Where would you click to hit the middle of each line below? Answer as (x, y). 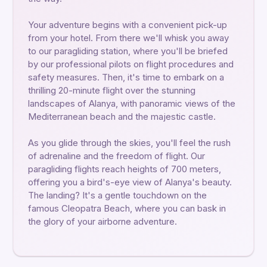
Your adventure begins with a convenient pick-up (128, 25)
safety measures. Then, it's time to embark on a (126, 77)
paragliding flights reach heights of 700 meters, (125, 169)
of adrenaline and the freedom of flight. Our (117, 156)
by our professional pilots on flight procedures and (131, 64)
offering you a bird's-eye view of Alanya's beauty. (130, 182)
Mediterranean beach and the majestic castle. (122, 117)
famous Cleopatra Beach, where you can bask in (127, 208)
